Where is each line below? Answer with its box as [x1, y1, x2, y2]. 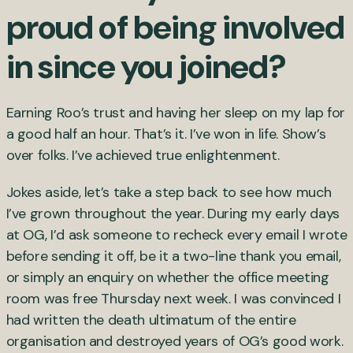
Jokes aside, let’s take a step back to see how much [6, 183, 332, 203]
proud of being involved [6, 6, 345, 50]
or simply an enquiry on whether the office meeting [6, 268, 329, 288]
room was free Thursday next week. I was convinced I [6, 289, 341, 309]
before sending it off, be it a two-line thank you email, [6, 247, 341, 266]
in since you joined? [6, 45, 286, 89]
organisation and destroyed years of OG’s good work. [6, 332, 344, 351]
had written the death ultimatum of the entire [6, 310, 296, 330]
